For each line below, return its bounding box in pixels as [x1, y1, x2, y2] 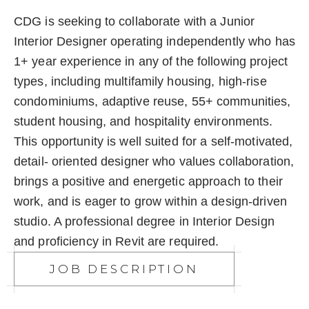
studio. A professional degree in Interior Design [14, 215, 275, 229]
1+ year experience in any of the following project [14, 54, 288, 69]
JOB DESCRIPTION [50, 262, 199, 277]
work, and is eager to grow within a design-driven [14, 195, 287, 209]
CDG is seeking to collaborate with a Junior [14, 14, 255, 29]
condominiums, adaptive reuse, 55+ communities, [14, 94, 291, 109]
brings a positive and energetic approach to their [14, 175, 283, 189]
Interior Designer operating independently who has [14, 34, 295, 49]
